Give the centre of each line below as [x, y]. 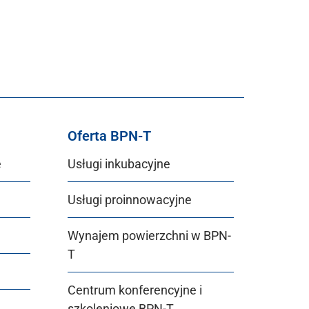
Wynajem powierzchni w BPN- [149, 236]
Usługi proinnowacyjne [130, 200]
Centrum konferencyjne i [135, 290]
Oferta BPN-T [109, 136]
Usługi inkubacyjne [119, 164]
